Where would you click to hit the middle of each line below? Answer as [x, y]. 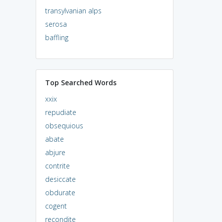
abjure [55, 152]
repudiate [60, 112]
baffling [56, 37]
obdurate [60, 192]
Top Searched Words [81, 82]
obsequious [64, 125]
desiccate [60, 179]
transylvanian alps [73, 10]
